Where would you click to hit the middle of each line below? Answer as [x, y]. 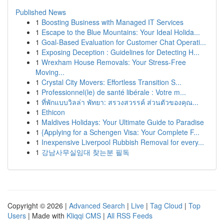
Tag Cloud [166, 205]
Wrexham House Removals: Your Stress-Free [114, 62]
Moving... [50, 72]
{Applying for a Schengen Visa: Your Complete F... [120, 132]
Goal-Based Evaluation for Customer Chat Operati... [124, 42]
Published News [41, 12]
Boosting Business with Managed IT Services [112, 22]
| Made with [46, 215]
